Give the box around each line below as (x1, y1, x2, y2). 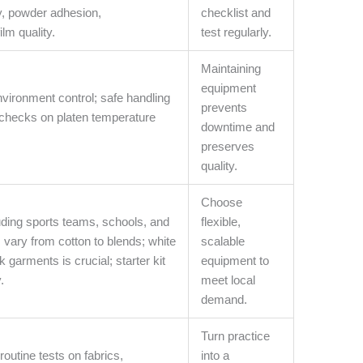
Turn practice (201, 329, 271, 344)
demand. (201, 293, 248, 307)
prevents (201, 100, 248, 115)
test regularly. (201, 25, 272, 40)
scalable (201, 234, 246, 249)
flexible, (201, 215, 241, 229)
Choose (201, 195, 243, 210)
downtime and (201, 120, 275, 135)
